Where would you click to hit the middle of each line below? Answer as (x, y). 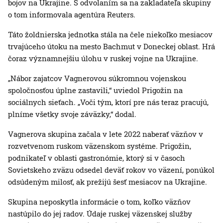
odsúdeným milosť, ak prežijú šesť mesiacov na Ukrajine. (108, 182)
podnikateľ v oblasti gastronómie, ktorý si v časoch (97, 158)
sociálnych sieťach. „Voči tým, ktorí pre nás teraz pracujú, (108, 102)
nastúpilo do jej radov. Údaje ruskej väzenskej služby (100, 214)
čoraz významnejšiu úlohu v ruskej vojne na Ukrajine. (103, 58)
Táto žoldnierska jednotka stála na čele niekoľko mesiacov (110, 35)
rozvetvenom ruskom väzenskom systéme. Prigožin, (100, 146)
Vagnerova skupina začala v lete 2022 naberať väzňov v (106, 134)
